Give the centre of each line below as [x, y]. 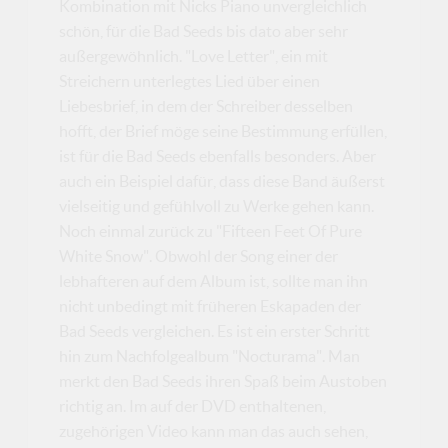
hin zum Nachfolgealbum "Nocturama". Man [210, 355]
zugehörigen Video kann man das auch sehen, [214, 430]
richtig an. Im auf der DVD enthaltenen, [193, 405]
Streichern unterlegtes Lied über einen [190, 80]
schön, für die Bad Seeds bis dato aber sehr [204, 30]
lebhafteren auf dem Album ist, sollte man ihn [214, 280]
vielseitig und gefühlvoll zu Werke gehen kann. [217, 205]
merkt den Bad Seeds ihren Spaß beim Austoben [223, 380]
